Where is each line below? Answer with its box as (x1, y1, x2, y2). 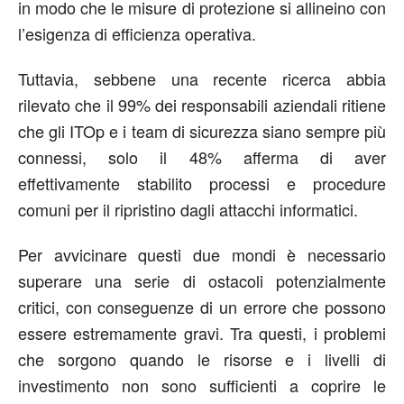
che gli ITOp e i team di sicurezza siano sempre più (18, 118, 386, 142)
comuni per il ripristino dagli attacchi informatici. (18, 197, 358, 221)
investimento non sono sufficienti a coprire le (18, 372, 386, 397)
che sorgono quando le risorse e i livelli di (18, 346, 386, 371)
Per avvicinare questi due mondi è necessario (18, 242, 386, 266)
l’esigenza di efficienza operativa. (18, 21, 256, 45)
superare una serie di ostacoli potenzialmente (18, 268, 386, 292)
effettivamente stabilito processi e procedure (18, 170, 386, 195)
